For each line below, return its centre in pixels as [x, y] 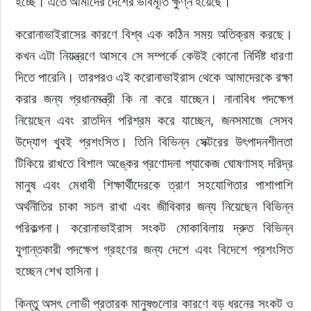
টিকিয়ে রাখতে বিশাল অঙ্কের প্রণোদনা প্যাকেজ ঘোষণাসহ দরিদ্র [155, 163]
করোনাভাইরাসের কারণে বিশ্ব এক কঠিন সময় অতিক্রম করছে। [155, 34]
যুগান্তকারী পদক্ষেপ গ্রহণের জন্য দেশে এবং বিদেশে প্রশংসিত [155, 249]
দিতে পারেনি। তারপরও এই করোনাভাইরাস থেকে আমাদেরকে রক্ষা [155, 77]
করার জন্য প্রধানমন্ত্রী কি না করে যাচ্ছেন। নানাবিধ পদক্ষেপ [155, 99]
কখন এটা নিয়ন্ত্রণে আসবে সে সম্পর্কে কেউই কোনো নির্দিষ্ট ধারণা [155, 56]
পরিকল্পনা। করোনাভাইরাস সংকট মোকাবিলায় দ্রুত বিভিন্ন [155, 228]
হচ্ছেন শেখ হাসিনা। [58, 271]
